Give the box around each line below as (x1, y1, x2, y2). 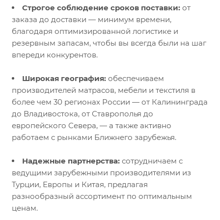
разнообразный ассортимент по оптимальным (12, 192, 192, 201)
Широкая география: (22, 74, 106, 83)
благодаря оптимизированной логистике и (12, 27, 178, 36)
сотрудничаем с (120, 156, 183, 165)
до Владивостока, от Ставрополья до (12, 109, 153, 118)
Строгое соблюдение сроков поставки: (22, 3, 180, 12)
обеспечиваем (106, 74, 164, 83)
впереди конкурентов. (12, 50, 98, 59)
